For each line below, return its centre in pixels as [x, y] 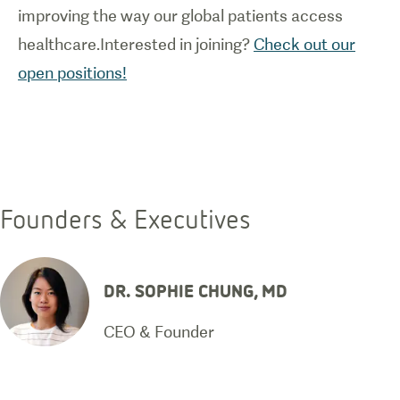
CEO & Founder [159, 331]
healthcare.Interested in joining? [136, 44]
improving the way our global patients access [180, 16]
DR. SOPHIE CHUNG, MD [196, 290]
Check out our [304, 44]
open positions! [72, 73]
